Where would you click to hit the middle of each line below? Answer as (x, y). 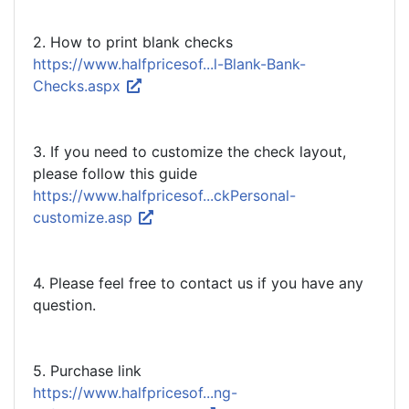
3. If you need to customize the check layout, (189, 152)
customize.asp (85, 217)
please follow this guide (115, 173)
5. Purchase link (87, 371)
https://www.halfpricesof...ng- (135, 393)
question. (64, 305)
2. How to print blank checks (133, 42)
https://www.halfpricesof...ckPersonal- (164, 195)
